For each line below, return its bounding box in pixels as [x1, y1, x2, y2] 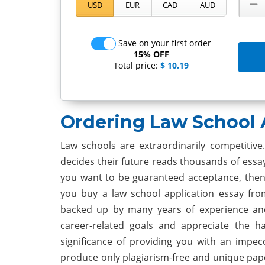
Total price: [114, 60, 158, 72]
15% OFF [133, 49, 169, 60]
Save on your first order [118, 37, 211, 49]
